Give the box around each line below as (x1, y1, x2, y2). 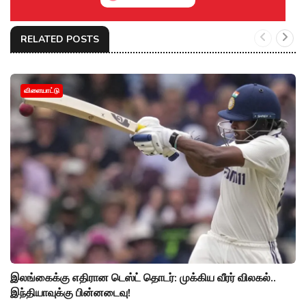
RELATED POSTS (20, 33, 99, 46)
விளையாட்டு (24, 86, 59, 96)
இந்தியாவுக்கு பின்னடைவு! (10, 285, 130, 301)
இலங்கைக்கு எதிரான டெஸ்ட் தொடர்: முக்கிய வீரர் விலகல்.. (10, 270, 276, 286)
